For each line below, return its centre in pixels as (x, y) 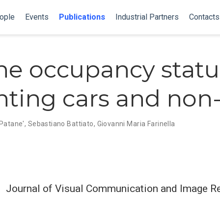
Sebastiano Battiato (61, 124)
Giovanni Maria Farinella (136, 124)
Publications (82, 17)
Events (37, 17)
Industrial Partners (147, 17)
